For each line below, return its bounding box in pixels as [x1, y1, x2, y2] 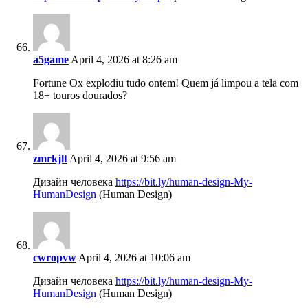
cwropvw [33, 252, 76, 264]
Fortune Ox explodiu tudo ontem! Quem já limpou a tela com [33, 77, 298, 89]
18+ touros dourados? [33, 89, 127, 102]
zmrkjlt [33, 153, 67, 165]
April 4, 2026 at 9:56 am [67, 153, 176, 165]
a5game [33, 54, 69, 66]
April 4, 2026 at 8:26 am [69, 54, 177, 66]
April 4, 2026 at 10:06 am [76, 252, 190, 264]
